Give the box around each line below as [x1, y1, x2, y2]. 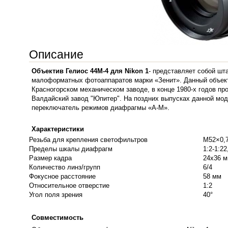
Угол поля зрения [29, 191, 82, 198]
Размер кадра [29, 154, 72, 162]
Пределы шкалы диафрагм [29, 145, 112, 153]
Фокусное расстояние [29, 173, 96, 180]
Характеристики [32, 125, 84, 133]
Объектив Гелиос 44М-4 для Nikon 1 [32, 67, 149, 75]
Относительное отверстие [29, 182, 109, 189]
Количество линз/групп [29, 163, 100, 171]
